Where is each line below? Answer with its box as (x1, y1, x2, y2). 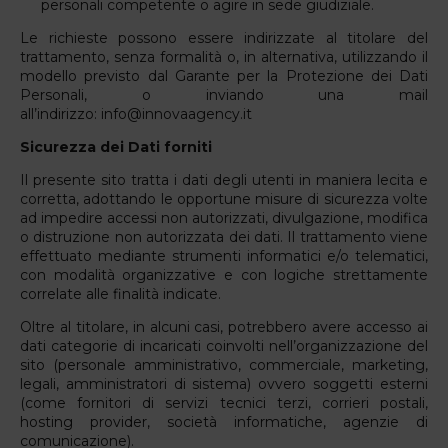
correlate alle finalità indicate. (20, 284, 221, 303)
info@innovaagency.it (101, 104, 252, 123)
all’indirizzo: (20, 104, 101, 123)
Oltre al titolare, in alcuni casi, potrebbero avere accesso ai (20, 317, 428, 336)
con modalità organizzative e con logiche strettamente (20, 265, 428, 284)
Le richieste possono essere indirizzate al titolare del (20, 28, 428, 47)
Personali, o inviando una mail (20, 85, 428, 104)
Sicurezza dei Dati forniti (20, 137, 212, 156)
